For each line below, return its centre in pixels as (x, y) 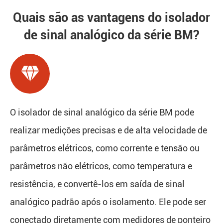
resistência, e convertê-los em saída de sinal (97, 184)
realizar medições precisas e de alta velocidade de (109, 130)
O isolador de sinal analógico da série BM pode (102, 112)
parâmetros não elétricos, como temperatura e (101, 166)
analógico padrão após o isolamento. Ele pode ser (108, 202)
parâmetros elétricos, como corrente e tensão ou (105, 148)
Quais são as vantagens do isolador (111, 18)
